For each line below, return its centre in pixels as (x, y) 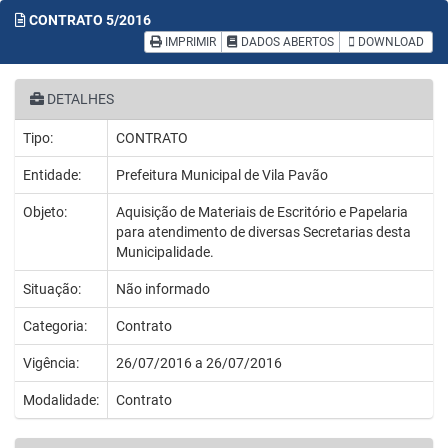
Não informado (163, 289)
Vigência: (51, 363)
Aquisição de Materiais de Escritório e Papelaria (262, 212)
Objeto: (45, 212)
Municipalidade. (165, 252)
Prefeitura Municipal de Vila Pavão (222, 175)
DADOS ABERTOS (286, 42)
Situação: (52, 289)
